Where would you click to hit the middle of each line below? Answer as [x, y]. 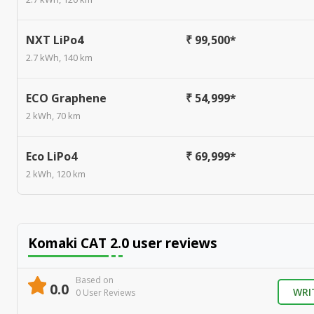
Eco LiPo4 [52, 157]
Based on [95, 280]
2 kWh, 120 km [56, 174]
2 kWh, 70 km [53, 116]
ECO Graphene [66, 98]
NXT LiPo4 [55, 40]
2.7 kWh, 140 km [59, 58]
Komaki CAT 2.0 [78, 243]
